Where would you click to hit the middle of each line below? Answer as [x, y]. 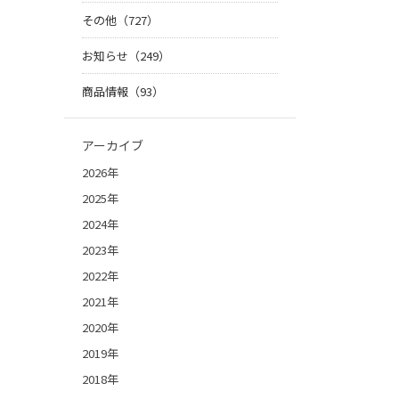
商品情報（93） [123, 92]
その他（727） [120, 20]
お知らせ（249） [126, 56]
